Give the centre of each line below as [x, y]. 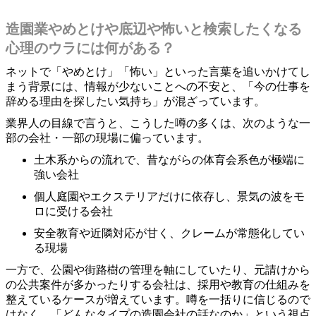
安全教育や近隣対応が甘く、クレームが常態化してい [169, 233]
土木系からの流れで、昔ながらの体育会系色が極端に [169, 159]
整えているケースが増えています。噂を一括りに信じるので [158, 299]
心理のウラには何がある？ [90, 48]
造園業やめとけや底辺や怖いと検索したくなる [154, 29]
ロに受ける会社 [73, 211]
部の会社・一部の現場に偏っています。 [107, 138]
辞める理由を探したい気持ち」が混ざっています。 [135, 101]
